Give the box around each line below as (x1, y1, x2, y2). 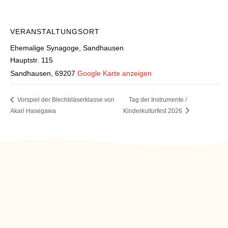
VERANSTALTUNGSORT (10, 27, 100, 36)
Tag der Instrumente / (129, 96, 187, 104)
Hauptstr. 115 (10, 56, 53, 64)
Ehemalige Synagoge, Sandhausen (10, 44, 124, 52)
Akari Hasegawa (10, 107, 56, 115)
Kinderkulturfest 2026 (123, 107, 184, 115)
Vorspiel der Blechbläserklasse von (16, 96, 115, 104)
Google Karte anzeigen (77, 69, 152, 77)
